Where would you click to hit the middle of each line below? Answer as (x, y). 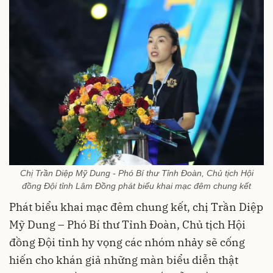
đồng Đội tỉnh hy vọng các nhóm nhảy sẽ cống (127, 243)
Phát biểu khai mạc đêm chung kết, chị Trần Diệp (136, 207)
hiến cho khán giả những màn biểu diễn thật (124, 260)
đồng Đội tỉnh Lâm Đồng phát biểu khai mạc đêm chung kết (136, 186)
